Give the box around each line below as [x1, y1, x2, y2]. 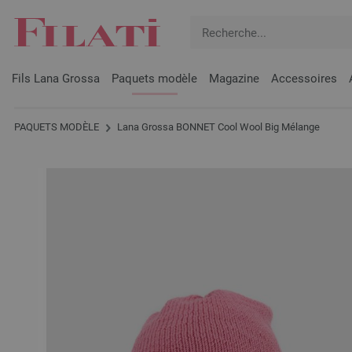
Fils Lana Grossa [12, 71, 100, 86]
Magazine [209, 71, 259, 86]
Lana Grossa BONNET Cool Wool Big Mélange [115, 121, 320, 133]
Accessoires [271, 71, 337, 86]
